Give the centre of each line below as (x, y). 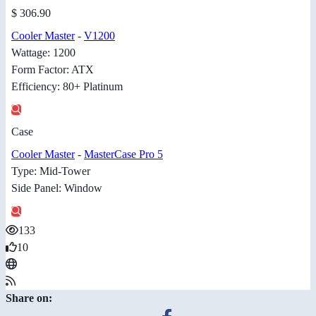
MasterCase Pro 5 (123, 154)
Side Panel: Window (57, 188)
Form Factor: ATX (53, 70)
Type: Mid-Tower (51, 171)
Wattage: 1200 (43, 53)
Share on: (29, 298)
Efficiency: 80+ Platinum (67, 87)
